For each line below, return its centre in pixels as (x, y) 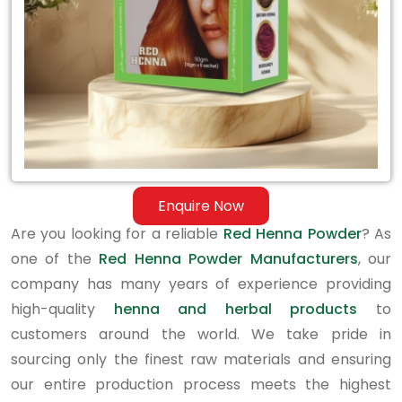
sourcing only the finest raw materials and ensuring (201, 359)
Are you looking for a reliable (117, 234)
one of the (55, 259)
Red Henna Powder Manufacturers (228, 259)
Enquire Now (201, 206)
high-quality (62, 309)
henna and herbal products (236, 309)
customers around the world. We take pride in (201, 334)
